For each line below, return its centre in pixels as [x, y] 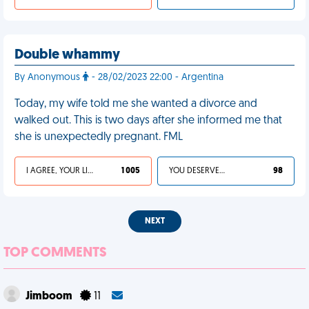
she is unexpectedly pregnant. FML [99, 137]
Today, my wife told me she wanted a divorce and [136, 104]
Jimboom [50, 297]
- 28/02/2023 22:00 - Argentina [156, 78]
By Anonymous [49, 78]
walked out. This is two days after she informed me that [148, 121]
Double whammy [67, 55]
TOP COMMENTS [55, 253]
